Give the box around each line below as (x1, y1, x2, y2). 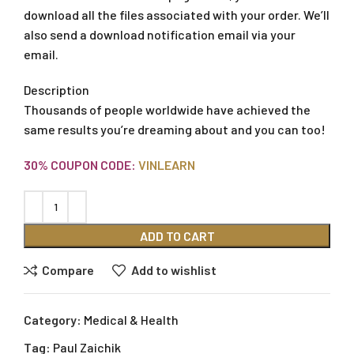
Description (24, 81, 89, 97)
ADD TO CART (139, 228, 215, 243)
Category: (24, 311, 81, 327)
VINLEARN (138, 156, 195, 172)
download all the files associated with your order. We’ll (24, 6, 330, 22)
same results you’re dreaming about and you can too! (24, 121, 326, 137)
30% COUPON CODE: (24, 156, 136, 172)
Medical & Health (84, 311, 179, 327)
